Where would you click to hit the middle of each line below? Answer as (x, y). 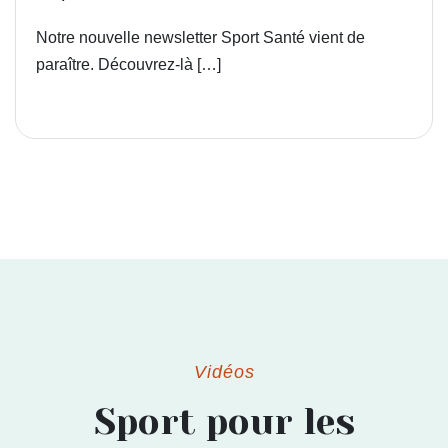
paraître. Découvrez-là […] (128, 64)
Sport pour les (224, 421)
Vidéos (224, 371)
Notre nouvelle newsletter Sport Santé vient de (200, 37)
